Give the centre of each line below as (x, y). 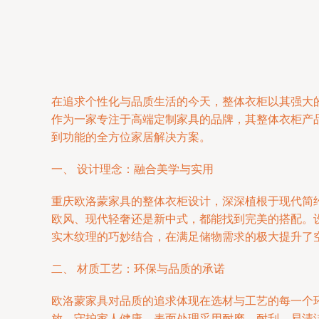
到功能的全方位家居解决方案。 (131, 137)
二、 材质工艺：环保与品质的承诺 (138, 269)
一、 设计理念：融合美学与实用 (132, 169)
